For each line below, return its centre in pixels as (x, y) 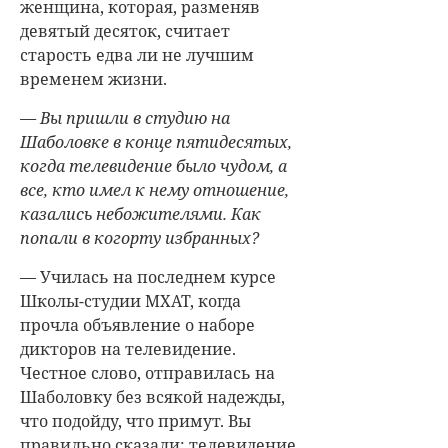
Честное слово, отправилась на (147, 373)
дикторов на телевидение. (128, 349)
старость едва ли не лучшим (137, 55)
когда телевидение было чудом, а (153, 166)
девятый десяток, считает (125, 31)
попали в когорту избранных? (139, 238)
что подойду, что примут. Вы (135, 421)
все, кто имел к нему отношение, (154, 190)
